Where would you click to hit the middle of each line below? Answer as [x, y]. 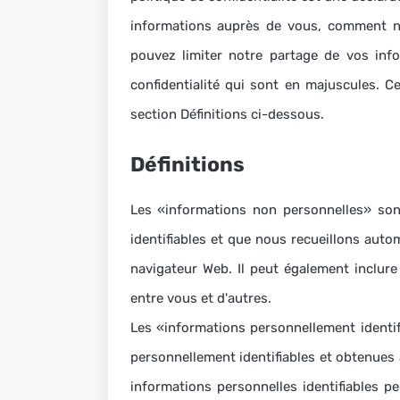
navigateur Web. [183, 269]
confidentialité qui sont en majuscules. [258, 85]
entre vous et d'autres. [200, 298]
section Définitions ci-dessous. [227, 114]
